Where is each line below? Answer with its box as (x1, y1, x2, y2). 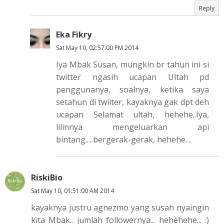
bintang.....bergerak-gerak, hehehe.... (56, 134, 191, 145)
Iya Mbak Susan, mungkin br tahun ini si (56, 59, 209, 70)
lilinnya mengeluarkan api (56, 121, 209, 132)
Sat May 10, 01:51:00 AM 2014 (31, 186, 114, 195)
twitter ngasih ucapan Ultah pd (56, 71, 209, 82)
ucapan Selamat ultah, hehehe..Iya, (56, 109, 209, 120)
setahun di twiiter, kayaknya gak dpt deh (56, 96, 209, 107)
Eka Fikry (56, 29, 91, 40)
